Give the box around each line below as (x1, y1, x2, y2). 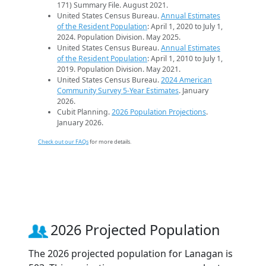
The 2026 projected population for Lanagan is (28, 247, 233, 261)
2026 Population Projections (112, 107, 206, 118)
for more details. (88, 138, 131, 146)
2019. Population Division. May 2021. (57, 64, 180, 75)
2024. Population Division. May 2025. (57, 32, 180, 43)
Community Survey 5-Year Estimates (57, 85, 179, 96)
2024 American (161, 75, 212, 85)
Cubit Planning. (57, 107, 112, 118)
